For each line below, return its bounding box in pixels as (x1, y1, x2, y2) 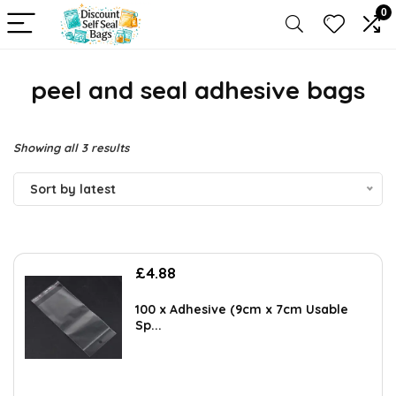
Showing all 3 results (13, 141, 129, 155)
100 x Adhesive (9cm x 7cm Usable (135, 301, 348, 317)
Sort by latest (30, 181, 116, 197)
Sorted (128, 140, 166, 154)
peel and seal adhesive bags (31, 74, 365, 105)
